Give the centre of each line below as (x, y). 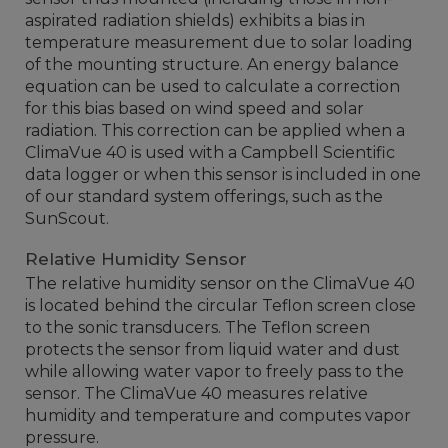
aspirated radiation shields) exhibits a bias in (195, 20)
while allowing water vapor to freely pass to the (214, 371)
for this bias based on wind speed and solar (194, 108)
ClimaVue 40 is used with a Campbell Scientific (210, 152)
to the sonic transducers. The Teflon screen (197, 327)
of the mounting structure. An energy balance (212, 64)
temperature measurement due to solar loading (219, 42)
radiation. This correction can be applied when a (215, 130)
